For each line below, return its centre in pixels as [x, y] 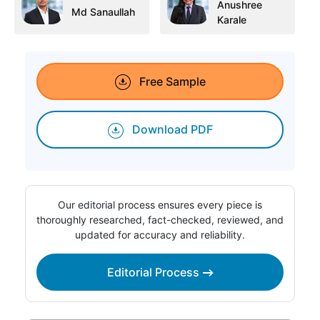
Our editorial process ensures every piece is [160, 204]
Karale [232, 19]
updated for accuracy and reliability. [160, 234]
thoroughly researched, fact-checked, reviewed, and [160, 219]
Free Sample [171, 81]
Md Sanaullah [103, 12]
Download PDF [171, 130]
